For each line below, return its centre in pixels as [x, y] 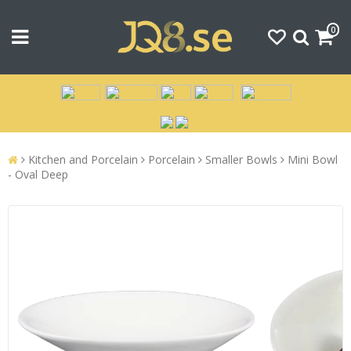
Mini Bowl [313, 160]
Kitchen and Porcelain [83, 160]
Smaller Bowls [241, 160]
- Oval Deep [38, 175]
